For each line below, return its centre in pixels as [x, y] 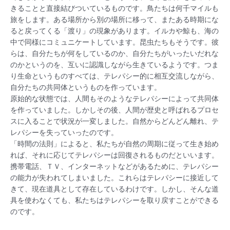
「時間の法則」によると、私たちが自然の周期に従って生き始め [114, 144]
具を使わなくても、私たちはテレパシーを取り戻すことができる [114, 200]
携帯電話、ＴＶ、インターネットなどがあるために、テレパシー [114, 167]
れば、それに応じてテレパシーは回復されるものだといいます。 [114, 155]
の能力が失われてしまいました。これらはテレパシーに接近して [114, 178]
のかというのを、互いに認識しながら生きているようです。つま [114, 65]
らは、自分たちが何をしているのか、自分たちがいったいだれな [114, 54]
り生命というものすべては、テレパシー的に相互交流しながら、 [114, 76]
